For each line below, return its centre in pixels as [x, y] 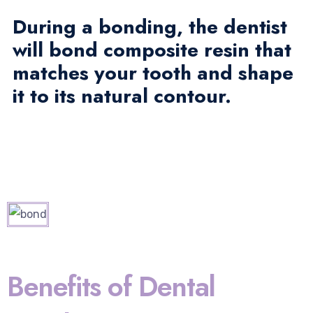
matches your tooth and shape [153, 73]
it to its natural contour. [122, 96]
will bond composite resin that [152, 50]
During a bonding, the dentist [150, 27]
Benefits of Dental [111, 286]
